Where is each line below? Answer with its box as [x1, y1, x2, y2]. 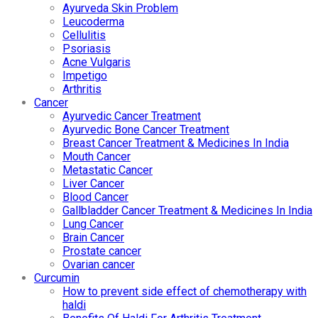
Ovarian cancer [62, 258, 135, 272]
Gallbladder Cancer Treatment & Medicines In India [62, 204, 312, 218]
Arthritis [62, 82, 102, 97]
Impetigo [62, 69, 107, 83]
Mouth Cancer [62, 150, 131, 164]
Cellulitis [62, 28, 106, 43]
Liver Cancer [62, 177, 124, 191]
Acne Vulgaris [62, 55, 131, 70]
